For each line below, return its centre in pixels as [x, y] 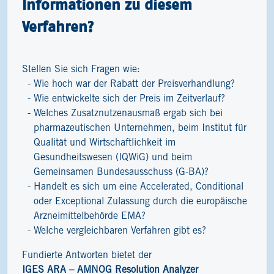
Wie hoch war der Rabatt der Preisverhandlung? [135, 84]
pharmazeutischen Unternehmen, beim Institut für [140, 128]
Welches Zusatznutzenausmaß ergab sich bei [128, 113]
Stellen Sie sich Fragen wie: [81, 69]
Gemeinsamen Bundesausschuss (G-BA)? [121, 172]
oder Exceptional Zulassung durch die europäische [141, 202]
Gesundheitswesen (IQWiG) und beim [113, 157]
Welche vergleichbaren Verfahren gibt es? [120, 231]
